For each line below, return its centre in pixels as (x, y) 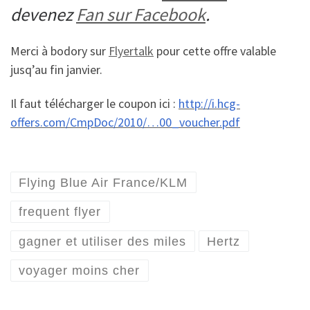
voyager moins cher (80, 271)
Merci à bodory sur (60, 51)
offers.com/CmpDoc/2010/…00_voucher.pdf (125, 122)
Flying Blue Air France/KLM (103, 182)
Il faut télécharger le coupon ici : (94, 104)
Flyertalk (131, 51)
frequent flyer (60, 212)
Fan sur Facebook (141, 15)
